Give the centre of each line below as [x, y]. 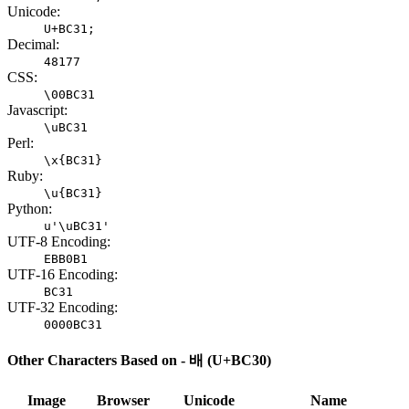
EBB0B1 [66, 258]
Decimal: [33, 44]
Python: [30, 208]
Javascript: [37, 110]
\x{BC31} [73, 160]
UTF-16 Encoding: [63, 274]
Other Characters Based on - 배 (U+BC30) [139, 361]
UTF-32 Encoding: [63, 307]
